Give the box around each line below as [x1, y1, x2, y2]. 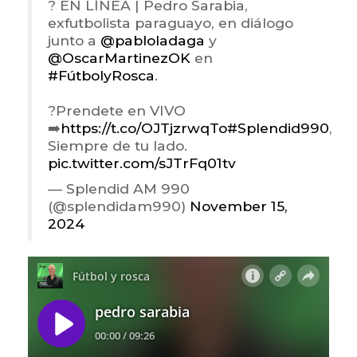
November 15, [190, 198, 288, 215]
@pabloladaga [100, 32, 205, 49]
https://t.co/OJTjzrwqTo [61, 120, 227, 137]
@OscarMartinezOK [48, 49, 190, 67]
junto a [48, 32, 100, 49]
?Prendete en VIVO [48, 102, 186, 120]
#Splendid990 [227, 120, 329, 137]
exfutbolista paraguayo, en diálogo [48, 14, 293, 32]
